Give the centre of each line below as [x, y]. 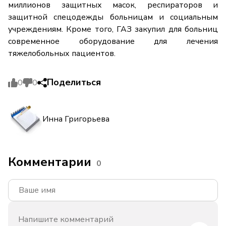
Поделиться [74, 82]
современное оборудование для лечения [113, 42]
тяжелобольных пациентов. [62, 54]
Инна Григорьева [76, 119]
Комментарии [50, 162]
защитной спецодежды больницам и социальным [113, 17]
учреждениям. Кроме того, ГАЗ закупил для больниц [113, 30]
